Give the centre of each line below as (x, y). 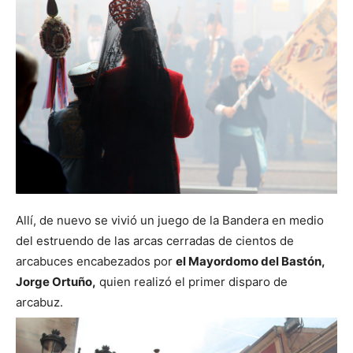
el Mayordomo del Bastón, (250, 262)
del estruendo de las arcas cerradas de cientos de (155, 241)
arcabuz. (39, 303)
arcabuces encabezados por (96, 262)
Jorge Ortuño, (56, 282)
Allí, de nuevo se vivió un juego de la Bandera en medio (170, 221)
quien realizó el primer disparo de (192, 282)
